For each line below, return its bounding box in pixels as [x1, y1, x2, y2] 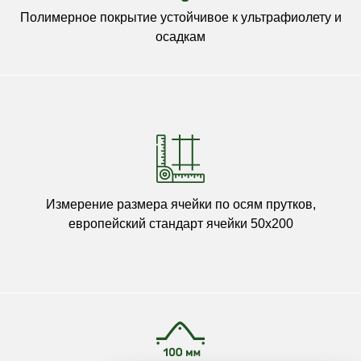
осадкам [156, 30, 205, 44]
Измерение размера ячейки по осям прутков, [45, 197, 316, 212]
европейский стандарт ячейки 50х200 [68, 217, 293, 231]
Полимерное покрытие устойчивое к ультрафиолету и [19, 10, 342, 25]
